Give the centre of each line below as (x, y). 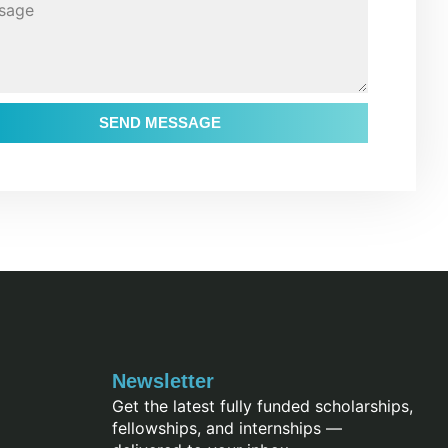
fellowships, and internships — (227, 428)
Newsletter (163, 381)
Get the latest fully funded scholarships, (262, 406)
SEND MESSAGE (160, 123)
